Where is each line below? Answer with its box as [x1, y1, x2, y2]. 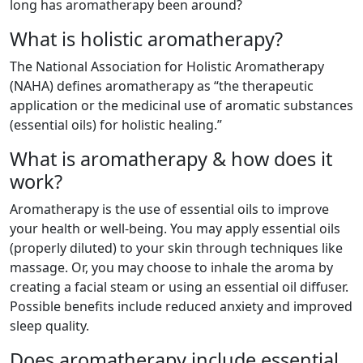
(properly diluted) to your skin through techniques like [10, 239, 343, 257]
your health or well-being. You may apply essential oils [10, 220, 340, 237]
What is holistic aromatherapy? [10, 26, 283, 52]
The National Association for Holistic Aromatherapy [10, 58, 324, 75]
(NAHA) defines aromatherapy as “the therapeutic [10, 77, 314, 95]
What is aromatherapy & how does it [10, 146, 332, 172]
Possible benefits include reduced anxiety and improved [10, 297, 352, 315]
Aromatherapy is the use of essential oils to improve [10, 200, 329, 218]
